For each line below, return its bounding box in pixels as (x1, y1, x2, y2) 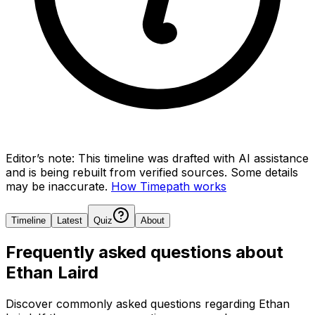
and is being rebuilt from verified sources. (6, 165, 227, 179)
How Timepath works (111, 179, 226, 193)
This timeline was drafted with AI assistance (78, 150, 309, 165)
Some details (231, 165, 298, 179)
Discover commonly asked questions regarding (6, 296, 259, 311)
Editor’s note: (6, 150, 75, 165)
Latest (57, 214, 82, 226)
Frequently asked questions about (6, 241, 283, 262)
